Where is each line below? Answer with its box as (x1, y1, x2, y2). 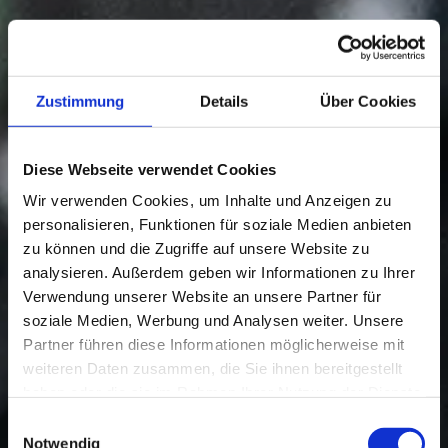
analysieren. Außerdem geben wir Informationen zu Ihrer (23, 263, 415, 281)
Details (199, 92, 249, 110)
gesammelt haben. (23, 407, 152, 425)
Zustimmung (35, 92, 125, 110)
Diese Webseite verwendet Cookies (23, 160, 276, 178)
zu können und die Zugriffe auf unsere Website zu (23, 239, 369, 257)
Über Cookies (319, 92, 417, 110)
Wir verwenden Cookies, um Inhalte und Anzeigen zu (23, 191, 392, 209)
